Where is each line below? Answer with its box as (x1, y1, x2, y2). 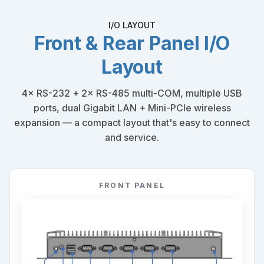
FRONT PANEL (99, 180, 165, 190)
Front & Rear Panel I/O (34, 31, 230, 55)
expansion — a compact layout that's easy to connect (14, 116, 250, 128)
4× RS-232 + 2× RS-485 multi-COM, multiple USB (22, 87, 242, 99)
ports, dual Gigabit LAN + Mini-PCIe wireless (33, 101, 231, 114)
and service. (105, 131, 159, 143)
